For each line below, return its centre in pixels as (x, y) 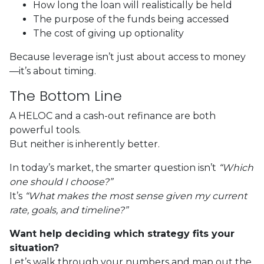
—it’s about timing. (53, 71)
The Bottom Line (66, 95)
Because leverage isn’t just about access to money (128, 57)
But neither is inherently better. (85, 144)
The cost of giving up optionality (108, 33)
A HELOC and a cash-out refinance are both (113, 115)
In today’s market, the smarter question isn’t (114, 167)
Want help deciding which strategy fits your (122, 233)
